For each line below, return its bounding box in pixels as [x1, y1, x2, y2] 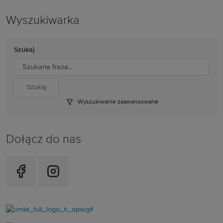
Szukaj [14, 46, 34, 53]
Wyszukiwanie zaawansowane [76, 99, 158, 105]
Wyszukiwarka [6, 14, 80, 26]
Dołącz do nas [6, 133, 81, 146]
